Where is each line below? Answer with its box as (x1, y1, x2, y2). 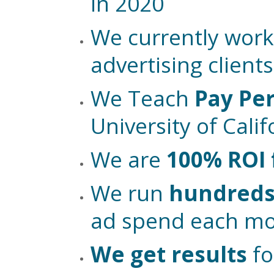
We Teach (91, 84, 195, 113)
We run (91, 179, 169, 208)
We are (91, 145, 167, 174)
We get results (91, 240, 248, 269)
